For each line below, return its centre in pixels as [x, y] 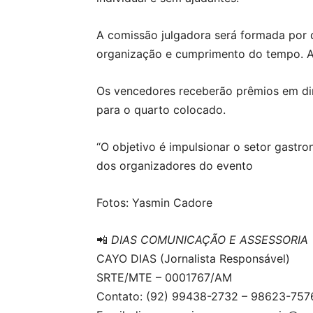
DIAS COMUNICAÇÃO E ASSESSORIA [210, 240]
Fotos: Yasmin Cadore [154, 203]
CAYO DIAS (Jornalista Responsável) [193, 259]
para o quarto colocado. [161, 110]
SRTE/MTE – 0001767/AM [164, 277]
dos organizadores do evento [175, 166]
